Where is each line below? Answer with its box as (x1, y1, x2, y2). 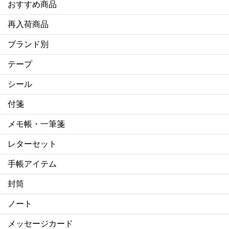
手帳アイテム (8, 159, 57, 168)
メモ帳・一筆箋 (8, 120, 65, 128)
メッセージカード (8, 219, 73, 228)
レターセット (8, 140, 57, 148)
